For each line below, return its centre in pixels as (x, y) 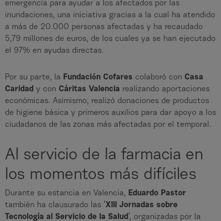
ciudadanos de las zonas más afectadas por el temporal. (109, 125)
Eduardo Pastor (157, 194)
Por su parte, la (34, 78)
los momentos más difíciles (101, 175)
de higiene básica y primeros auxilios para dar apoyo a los (110, 113)
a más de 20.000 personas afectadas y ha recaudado (104, 27)
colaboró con (160, 78)
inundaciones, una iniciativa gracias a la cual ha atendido (110, 16)
